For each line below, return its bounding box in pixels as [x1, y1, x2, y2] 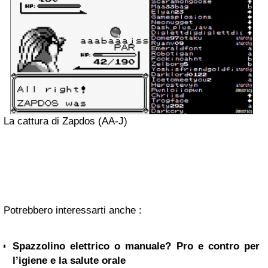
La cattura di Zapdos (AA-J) [4, 115, 127, 127]
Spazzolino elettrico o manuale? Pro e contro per [13, 240, 260, 252]
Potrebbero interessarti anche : [4, 204, 142, 216]
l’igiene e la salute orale [13, 254, 126, 266]
